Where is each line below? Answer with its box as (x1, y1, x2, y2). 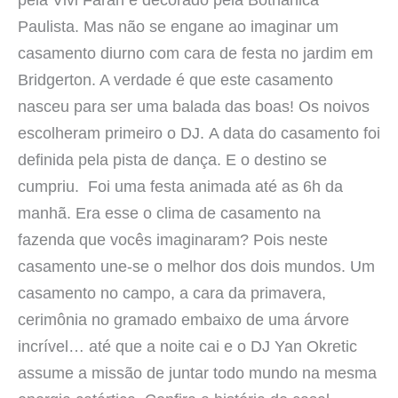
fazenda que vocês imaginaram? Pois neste (18, 229, 328, 249)
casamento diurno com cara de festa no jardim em (18, 43, 373, 62)
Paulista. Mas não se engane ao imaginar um (18, 16, 338, 36)
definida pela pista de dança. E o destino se (18, 149, 327, 169)
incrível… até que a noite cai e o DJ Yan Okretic (18, 336, 357, 355)
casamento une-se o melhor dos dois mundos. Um (18, 256, 375, 275)
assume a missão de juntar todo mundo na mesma (18, 362, 377, 382)
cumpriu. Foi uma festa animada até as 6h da (18, 176, 343, 195)
